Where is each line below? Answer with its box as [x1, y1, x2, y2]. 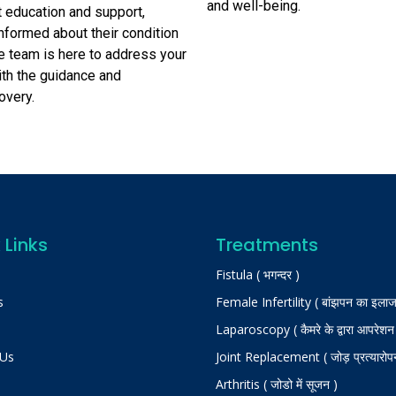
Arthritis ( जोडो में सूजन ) [216, 375, 338, 392]
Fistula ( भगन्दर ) [216, 265, 300, 283]
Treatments [216, 232, 318, 257]
